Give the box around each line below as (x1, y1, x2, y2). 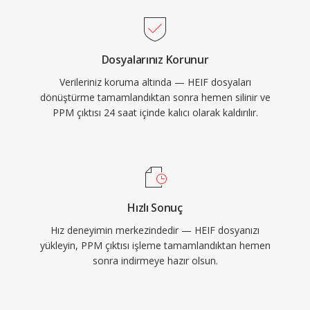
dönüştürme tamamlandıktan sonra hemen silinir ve (39, 91, 271, 104)
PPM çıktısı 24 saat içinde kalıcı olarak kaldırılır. (52, 106, 258, 119)
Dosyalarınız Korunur (101, 52, 209, 67)
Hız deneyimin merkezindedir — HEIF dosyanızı (51, 224, 259, 237)
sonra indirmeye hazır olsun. (92, 254, 218, 267)
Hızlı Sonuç (127, 200, 183, 215)
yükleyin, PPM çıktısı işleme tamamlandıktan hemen (39, 239, 271, 252)
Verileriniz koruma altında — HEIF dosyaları (59, 75, 251, 89)
